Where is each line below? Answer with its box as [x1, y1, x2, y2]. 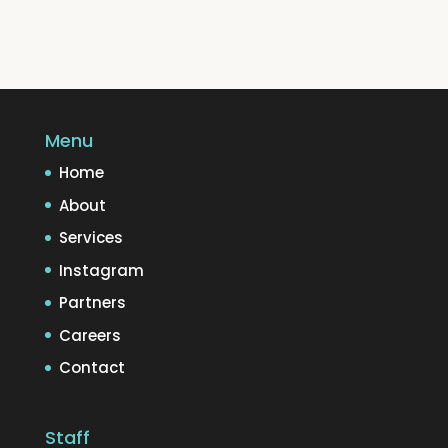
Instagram [58, 259, 144, 281]
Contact [58, 357, 125, 378]
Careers [58, 324, 121, 346]
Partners [58, 292, 126, 313]
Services [58, 227, 123, 248]
